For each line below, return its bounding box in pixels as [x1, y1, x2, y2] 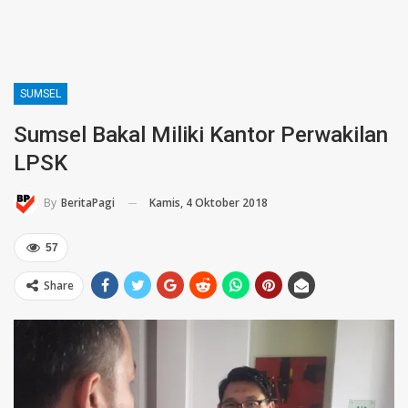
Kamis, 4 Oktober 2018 [149, 194, 268, 210]
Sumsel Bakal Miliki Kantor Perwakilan [14, 121, 388, 148]
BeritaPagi [61, 195, 115, 211]
